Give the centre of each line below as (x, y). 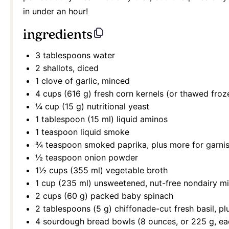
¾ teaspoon (59, 145)
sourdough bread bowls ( (90, 222)
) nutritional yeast (115, 107)
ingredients (58, 35)
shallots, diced (70, 68)
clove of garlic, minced (84, 81)
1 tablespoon (60, 119)
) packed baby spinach (129, 196)
